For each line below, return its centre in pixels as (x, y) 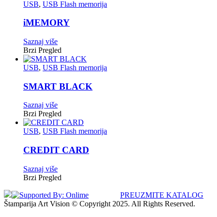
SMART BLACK (58, 86)
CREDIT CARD (56, 150)
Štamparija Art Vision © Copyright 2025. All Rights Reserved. (100, 203)
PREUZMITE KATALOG (162, 195)
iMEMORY (46, 23)
